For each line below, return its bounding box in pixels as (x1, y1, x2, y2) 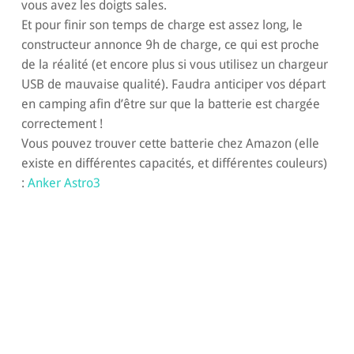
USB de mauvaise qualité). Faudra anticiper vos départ (21, 77, 326, 92)
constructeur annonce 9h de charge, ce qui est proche (21, 37, 319, 53)
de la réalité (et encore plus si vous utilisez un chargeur (21, 57, 328, 73)
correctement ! (21, 116, 103, 132)
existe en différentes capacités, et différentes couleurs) (21, 156, 327, 171)
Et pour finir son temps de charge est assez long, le (21, 17, 303, 33)
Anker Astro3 (27, 175, 100, 191)
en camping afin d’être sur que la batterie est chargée (21, 96, 320, 112)
